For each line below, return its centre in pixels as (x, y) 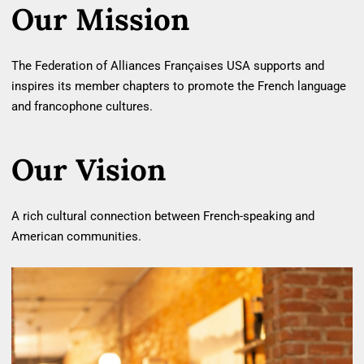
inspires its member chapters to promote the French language (179, 86)
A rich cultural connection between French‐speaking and (163, 216)
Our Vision (89, 170)
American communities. (76, 236)
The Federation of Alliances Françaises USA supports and (168, 65)
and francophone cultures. (82, 106)
